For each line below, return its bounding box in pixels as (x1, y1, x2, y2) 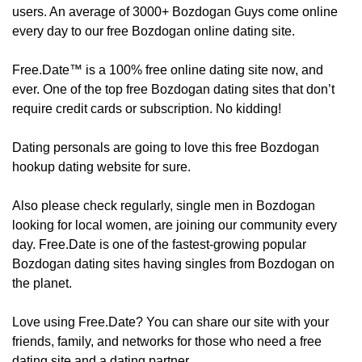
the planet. (12, 276, 72, 291)
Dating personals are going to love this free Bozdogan (12, 141, 319, 155)
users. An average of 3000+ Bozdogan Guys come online (12, 5, 338, 19)
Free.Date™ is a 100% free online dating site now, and (12, 63, 323, 78)
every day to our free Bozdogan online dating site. (12, 24, 298, 39)
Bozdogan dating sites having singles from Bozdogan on (12, 257, 335, 271)
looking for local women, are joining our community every (12, 218, 337, 233)
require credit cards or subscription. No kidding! (12, 102, 281, 116)
